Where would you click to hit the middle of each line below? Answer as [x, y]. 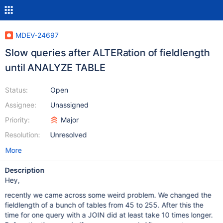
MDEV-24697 [37, 35]
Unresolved [68, 135]
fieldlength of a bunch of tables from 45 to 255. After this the [104, 205]
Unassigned [69, 105]
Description [25, 170]
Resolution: [22, 135]
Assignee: [20, 105]
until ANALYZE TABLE [55, 68]
